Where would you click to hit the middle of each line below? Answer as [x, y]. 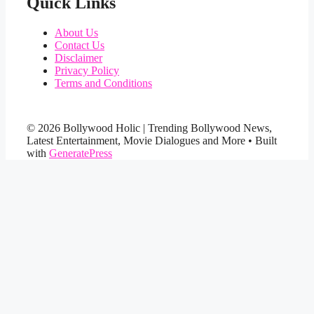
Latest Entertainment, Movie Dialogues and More [136, 140]
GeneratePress [81, 153]
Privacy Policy [87, 70]
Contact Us [80, 45]
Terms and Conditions [103, 83]
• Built [261, 140]
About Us [76, 32]
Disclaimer [78, 57]
